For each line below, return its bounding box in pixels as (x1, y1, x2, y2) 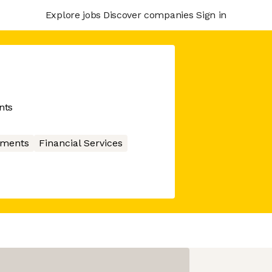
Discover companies (103, 8, 194, 21)
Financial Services (38, 137, 123, 149)
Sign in (196, 8, 226, 21)
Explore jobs (45, 8, 101, 21)
